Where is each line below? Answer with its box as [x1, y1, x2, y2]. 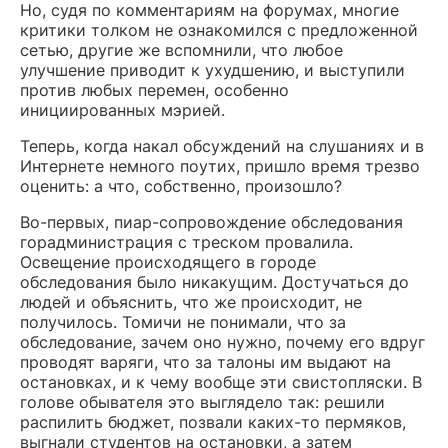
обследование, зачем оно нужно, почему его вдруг [20, 332, 425, 352]
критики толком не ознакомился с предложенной [20, 20, 418, 40]
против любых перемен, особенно [20, 80, 289, 100]
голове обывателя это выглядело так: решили [20, 392, 385, 412]
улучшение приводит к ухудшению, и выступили [20, 60, 405, 80]
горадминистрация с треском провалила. [20, 232, 353, 252]
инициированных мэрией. [20, 100, 225, 120]
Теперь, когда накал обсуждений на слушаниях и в [20, 136, 424, 156]
